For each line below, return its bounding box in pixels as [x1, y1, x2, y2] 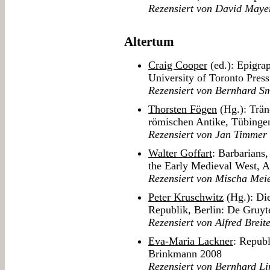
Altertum [124, 34, 174, 49]
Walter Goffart [148, 147, 212, 160]
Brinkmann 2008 [148, 248, 222, 260]
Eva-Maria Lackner [148, 235, 233, 248]
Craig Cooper [148, 59, 207, 72]
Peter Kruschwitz [148, 191, 224, 204]
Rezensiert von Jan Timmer [148, 128, 267, 141]
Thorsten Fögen [148, 103, 217, 116]
